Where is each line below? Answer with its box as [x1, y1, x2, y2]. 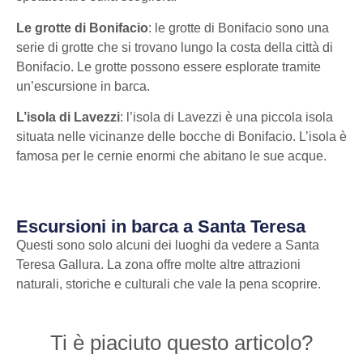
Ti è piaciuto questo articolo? [50, 330, 313, 355]
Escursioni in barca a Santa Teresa [16, 216, 305, 237]
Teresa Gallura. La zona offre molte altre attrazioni [16, 258, 301, 272]
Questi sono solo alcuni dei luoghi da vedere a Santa [16, 238, 319, 253]
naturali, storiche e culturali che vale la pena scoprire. [16, 277, 321, 292]
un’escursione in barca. [16, 79, 150, 93]
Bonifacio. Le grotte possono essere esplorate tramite [16, 59, 321, 74]
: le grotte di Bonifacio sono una [148, 20, 329, 35]
